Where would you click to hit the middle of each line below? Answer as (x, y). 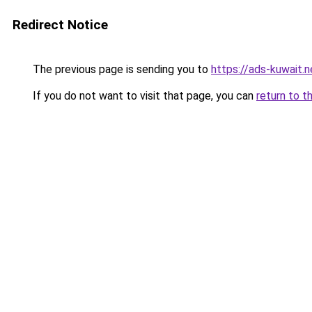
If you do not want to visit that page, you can (143, 96)
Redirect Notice (60, 25)
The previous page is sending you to (120, 69)
